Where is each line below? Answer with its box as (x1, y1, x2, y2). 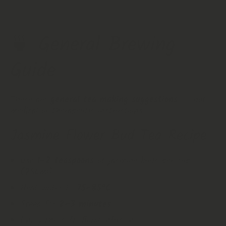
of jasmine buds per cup (94, 154, 190, 168)
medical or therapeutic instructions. (10, 104, 145, 119)
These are (10, 93, 50, 107)
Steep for (20, 197, 59, 212)
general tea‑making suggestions (50, 93, 178, 107)
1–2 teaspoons (37, 154, 94, 168)
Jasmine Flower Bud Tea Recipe (10, 125, 207, 148)
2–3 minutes (59, 197, 111, 212)
